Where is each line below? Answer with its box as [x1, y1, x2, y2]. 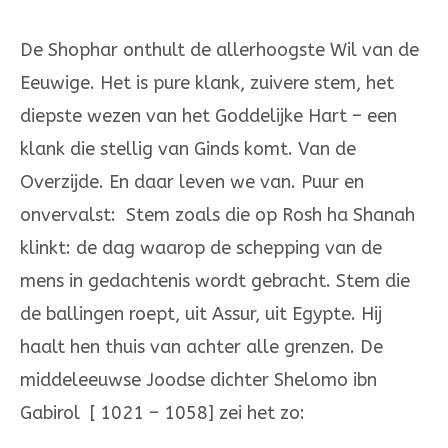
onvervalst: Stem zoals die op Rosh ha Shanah [20, 204, 415, 227]
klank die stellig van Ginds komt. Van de [20, 138, 356, 161]
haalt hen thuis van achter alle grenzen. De [20, 336, 383, 359]
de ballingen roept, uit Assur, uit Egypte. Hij [20, 303, 382, 326]
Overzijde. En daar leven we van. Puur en [20, 171, 364, 194]
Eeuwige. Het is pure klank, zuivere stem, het [20, 72, 394, 95]
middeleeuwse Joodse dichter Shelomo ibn [20, 369, 377, 392]
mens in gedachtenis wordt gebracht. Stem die [20, 270, 410, 293]
